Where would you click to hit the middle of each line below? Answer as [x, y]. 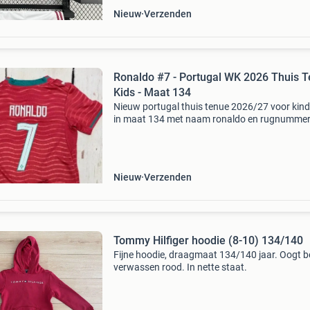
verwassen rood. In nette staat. [180, 267]
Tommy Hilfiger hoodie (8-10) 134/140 [208, 240]
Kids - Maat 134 [152, 92]
